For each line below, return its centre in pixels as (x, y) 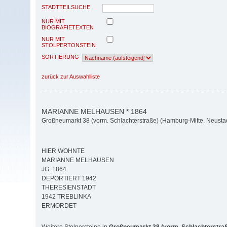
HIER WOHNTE (63, 151)
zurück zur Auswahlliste (71, 76)
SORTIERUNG (60, 56)
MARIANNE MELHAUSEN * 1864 (94, 111)
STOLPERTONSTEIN (69, 45)
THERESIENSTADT (69, 188)
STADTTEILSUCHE (66, 7)
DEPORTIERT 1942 (69, 179)
